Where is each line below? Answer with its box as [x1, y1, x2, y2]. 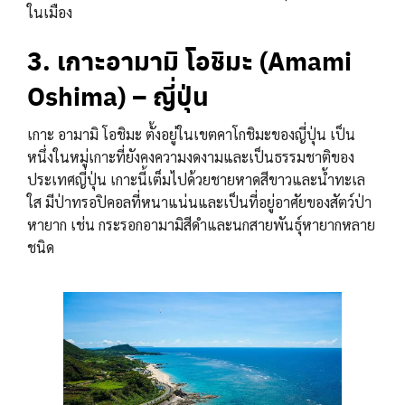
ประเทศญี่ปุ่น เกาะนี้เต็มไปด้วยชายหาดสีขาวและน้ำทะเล [27, 170, 365, 190]
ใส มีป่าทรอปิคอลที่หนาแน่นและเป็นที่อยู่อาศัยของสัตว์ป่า [27, 193, 372, 212]
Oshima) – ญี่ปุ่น [27, 77, 209, 114]
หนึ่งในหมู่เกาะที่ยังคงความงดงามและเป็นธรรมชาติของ [27, 147, 354, 167]
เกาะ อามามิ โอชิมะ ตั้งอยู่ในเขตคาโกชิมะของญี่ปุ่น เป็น [27, 125, 355, 145]
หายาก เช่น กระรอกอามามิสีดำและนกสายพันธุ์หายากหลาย [27, 215, 375, 235]
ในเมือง [27, 3, 72, 23]
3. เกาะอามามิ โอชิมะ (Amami [27, 42, 352, 79]
